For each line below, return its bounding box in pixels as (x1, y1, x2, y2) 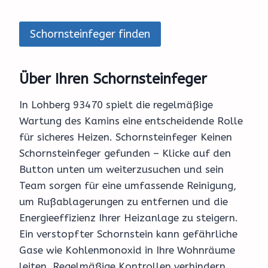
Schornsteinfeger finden (30, 28, 150, 41)
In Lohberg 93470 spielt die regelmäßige (19, 99, 213, 111)
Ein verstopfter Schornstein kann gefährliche (19, 228, 237, 240)
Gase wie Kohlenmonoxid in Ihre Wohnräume (19, 244, 235, 257)
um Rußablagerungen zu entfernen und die (19, 196, 228, 208)
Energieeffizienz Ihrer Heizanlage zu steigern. (19, 212, 238, 224)
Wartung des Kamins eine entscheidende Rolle (19, 115, 243, 127)
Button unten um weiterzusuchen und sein (19, 163, 224, 176)
